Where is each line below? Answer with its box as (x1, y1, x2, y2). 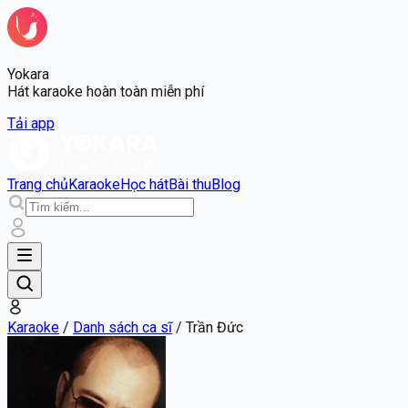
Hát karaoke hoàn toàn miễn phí (7, 83, 204, 100)
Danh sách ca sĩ (73, 319, 172, 336)
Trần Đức (186, 319, 243, 336)
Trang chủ (7, 176, 68, 193)
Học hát (120, 176, 168, 193)
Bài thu (168, 176, 211, 193)
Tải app (7, 115, 55, 132)
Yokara (7, 66, 49, 83)
